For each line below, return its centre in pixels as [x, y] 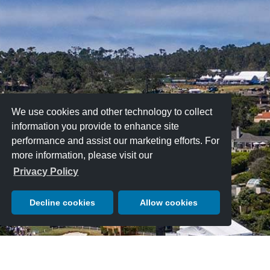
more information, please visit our [82, 155]
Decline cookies [63, 203]
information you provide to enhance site [96, 126]
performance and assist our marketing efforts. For [116, 140]
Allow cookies [169, 203]
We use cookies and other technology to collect [112, 111]
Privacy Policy [46, 172]
